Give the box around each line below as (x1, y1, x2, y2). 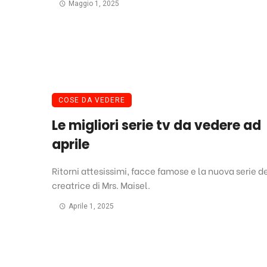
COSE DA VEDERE (58, 96, 125, 105)
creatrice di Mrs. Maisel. (52, 178, 150, 192)
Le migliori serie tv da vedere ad (52, 116, 261, 135)
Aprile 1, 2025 (68, 202, 114, 211)
